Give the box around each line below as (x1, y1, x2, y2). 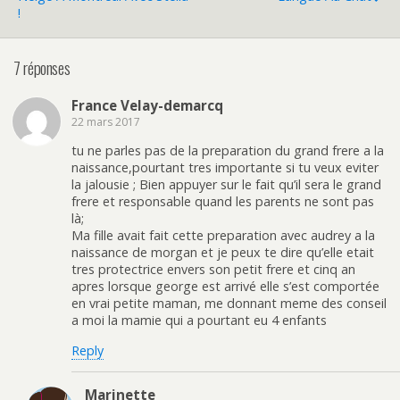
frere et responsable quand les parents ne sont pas (71, 193, 374, 211)
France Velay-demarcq (71, 96, 223, 114)
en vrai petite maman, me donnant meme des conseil (71, 295, 387, 312)
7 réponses (13, 55, 71, 80)
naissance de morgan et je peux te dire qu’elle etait (71, 244, 374, 262)
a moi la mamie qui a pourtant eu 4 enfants (71, 312, 327, 329)
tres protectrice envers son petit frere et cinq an (71, 261, 355, 279)
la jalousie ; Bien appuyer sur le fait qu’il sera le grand (71, 176, 381, 194)
